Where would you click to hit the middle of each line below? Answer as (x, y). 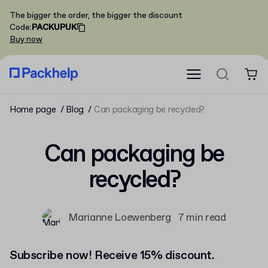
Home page (33, 110)
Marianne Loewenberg (120, 218)
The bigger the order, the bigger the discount (96, 16)
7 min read (202, 218)
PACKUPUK (54, 28)
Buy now (26, 39)
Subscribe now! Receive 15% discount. (112, 256)
